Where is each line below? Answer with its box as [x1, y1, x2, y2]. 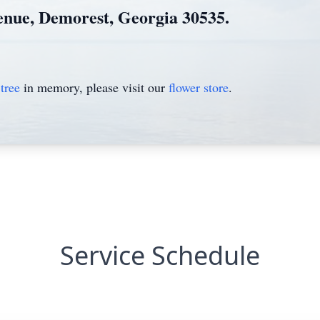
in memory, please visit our [20, 79, 169, 96]
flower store [169, 79, 229, 96]
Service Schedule [60, 238, 260, 273]
